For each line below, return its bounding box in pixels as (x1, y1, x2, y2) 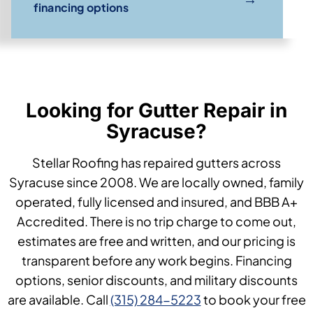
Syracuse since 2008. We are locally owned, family (9, 173, 304, 190)
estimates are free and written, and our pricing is (17, 232, 296, 249)
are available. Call (7, 291, 110, 307)
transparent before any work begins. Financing (21, 252, 292, 268)
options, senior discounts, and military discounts (15, 271, 298, 288)
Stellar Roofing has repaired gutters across (32, 154, 281, 170)
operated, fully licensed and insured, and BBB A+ (15, 193, 298, 210)
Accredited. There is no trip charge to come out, (17, 212, 296, 229)
